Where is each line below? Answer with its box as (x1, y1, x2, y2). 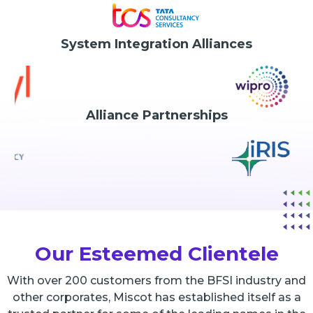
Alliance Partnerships (85, 108, 228, 124)
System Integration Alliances (61, 36, 252, 52)
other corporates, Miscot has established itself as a (12, 291, 301, 305)
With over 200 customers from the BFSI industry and (7, 274, 306, 288)
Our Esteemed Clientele (34, 242, 279, 266)
